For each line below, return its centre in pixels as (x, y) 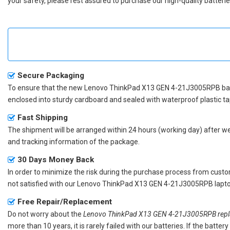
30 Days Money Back (56, 159)
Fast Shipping (43, 117)
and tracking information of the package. (74, 141)
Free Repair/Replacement (65, 202)
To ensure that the (38, 88)
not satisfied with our (42, 184)
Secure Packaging (51, 75)
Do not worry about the (45, 214)
